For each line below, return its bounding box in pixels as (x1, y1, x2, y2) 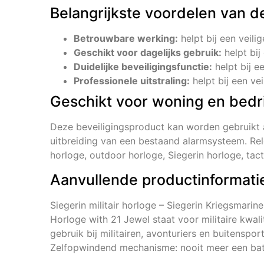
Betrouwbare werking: (74, 32, 179, 45)
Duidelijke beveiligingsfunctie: (74, 61, 213, 73)
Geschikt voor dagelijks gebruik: (74, 47, 222, 59)
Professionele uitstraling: (74, 75, 190, 87)
